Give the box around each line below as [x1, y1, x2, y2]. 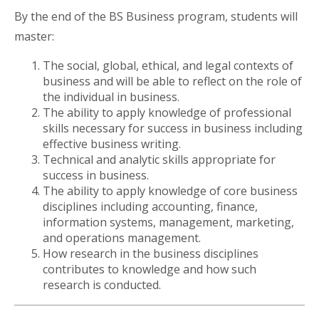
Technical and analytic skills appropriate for [43, 151, 276, 167]
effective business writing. [43, 135, 184, 152]
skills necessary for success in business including [43, 120, 303, 136]
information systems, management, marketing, [43, 214, 294, 230]
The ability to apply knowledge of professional [43, 104, 291, 120]
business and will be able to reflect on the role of [43, 73, 302, 89]
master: [14, 28, 57, 44]
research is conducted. [43, 276, 161, 293]
